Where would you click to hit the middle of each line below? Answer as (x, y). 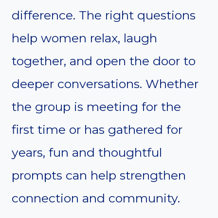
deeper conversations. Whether (105, 83)
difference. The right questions (104, 15)
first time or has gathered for (97, 129)
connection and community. (96, 198)
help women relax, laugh (84, 38)
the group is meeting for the (96, 106)
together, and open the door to (104, 61)
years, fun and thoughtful (87, 152)
